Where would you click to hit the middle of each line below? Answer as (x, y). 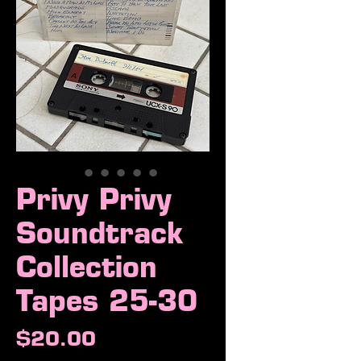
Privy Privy (94, 199)
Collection (87, 266)
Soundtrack (100, 232)
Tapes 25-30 (107, 300)
